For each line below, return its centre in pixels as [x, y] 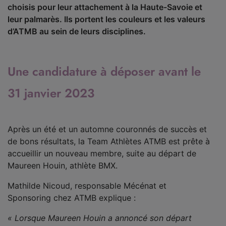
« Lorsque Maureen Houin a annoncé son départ [100, 218]
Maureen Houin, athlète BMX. [63, 165]
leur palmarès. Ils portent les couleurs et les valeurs [106, 19]
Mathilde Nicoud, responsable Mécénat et [87, 186]
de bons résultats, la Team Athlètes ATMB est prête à [109, 141]
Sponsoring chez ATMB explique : [72, 198]
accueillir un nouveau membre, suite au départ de [102, 153]
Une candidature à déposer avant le [104, 71]
